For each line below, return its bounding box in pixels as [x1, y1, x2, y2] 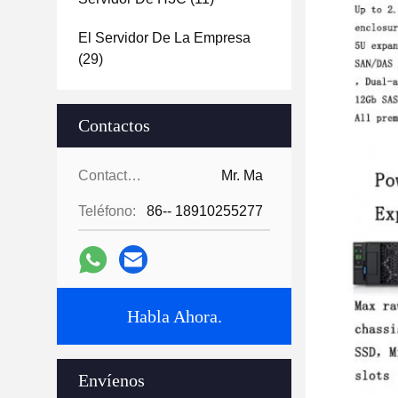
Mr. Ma [221, 168, 263, 183]
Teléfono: [78, 203, 136, 219]
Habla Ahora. [126, 306, 222, 326]
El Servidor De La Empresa [78, 30, 251, 45]
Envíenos [78, 370, 145, 390]
